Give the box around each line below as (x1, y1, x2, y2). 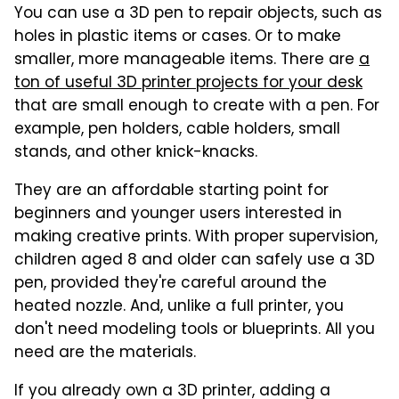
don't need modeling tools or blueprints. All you (14, 318, 375, 344)
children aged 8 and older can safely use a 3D (14, 248, 375, 274)
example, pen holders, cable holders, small (14, 118, 340, 143)
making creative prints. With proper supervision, (14, 225, 378, 251)
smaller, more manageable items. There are (14, 48, 359, 74)
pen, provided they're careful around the (14, 272, 327, 297)
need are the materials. (14, 341, 196, 367)
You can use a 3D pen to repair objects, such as (14, 2, 382, 28)
